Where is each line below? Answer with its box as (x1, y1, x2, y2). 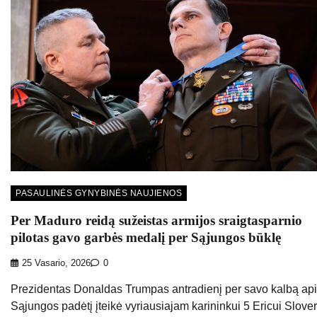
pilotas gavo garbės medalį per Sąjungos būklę (11, 229, 281, 245)
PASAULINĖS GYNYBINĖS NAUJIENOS (16, 188, 182, 198)
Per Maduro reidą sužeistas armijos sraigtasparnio (11, 212, 302, 228)
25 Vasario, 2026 (22, 258, 91, 269)
